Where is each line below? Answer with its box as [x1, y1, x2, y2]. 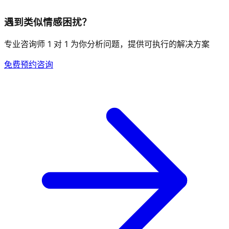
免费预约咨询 [4, 59, 53, 70]
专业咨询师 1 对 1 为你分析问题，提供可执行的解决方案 [4, 39, 210, 50]
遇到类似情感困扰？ [4, 16, 91, 28]
